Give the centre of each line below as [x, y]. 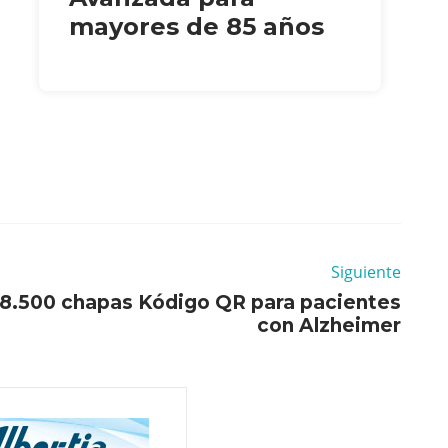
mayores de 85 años [196, 27]
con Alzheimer [329, 326]
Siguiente [366, 272]
